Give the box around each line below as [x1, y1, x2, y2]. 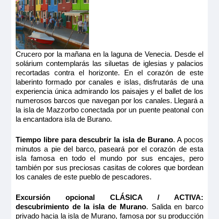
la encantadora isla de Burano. [15, 115, 112, 124]
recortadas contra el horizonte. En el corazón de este [15, 68, 204, 77]
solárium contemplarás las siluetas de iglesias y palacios [15, 59, 204, 68]
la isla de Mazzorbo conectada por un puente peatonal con [15, 106, 204, 114]
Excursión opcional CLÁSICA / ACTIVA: [15, 193, 204, 202]
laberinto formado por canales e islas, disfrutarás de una [15, 78, 204, 87]
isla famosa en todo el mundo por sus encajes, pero [15, 154, 204, 163]
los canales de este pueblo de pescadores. [15, 173, 152, 181]
